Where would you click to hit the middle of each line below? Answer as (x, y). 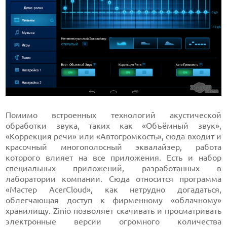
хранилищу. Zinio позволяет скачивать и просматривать (113, 211)
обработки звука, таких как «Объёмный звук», (113, 126)
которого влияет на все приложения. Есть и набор (113, 158)
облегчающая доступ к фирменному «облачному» (113, 200)
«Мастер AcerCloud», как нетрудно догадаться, (113, 190)
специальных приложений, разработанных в (113, 168)
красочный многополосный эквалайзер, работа (113, 147)
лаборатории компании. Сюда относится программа (113, 179)
